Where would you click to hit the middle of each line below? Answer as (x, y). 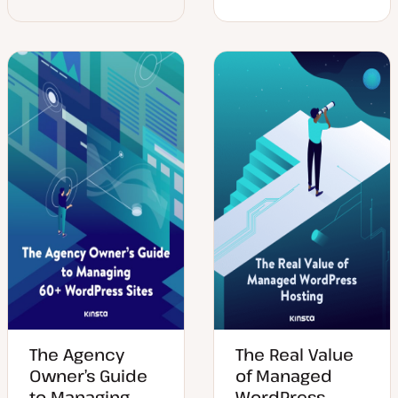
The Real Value (295, 354)
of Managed (284, 375)
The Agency (77, 354)
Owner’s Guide (88, 375)
